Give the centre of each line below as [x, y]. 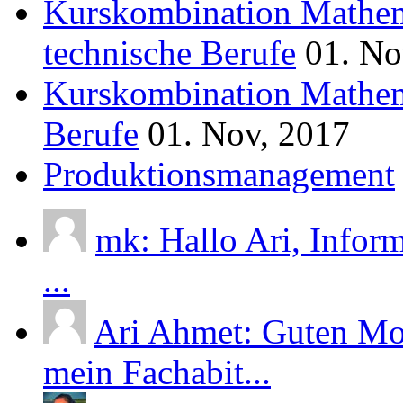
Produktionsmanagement [219, 175]
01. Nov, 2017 [249, 134]
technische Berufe [170, 53]
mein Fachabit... [157, 372]
